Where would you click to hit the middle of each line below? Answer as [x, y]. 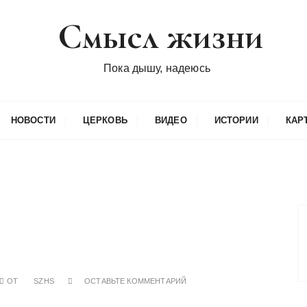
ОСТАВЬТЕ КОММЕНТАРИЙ [136, 281]
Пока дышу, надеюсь [157, 68]
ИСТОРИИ [236, 120]
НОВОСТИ [33, 120]
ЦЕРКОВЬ [105, 120]
